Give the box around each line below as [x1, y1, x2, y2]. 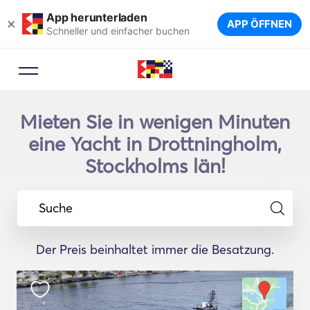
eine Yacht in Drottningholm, [28, 132, 282, 156]
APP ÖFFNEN [227, 17, 292, 30]
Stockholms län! [84, 154, 226, 178]
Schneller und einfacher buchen [46, 24, 190, 37]
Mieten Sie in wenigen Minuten [20, 110, 290, 134]
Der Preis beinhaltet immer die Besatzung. [36, 241, 274, 257]
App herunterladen [46, 10, 147, 24]
